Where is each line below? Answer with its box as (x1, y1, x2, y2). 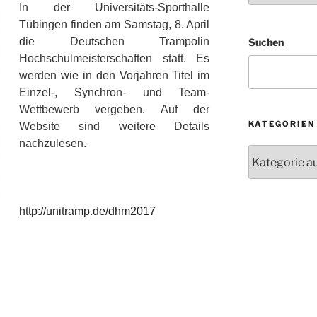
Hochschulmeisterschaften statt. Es (19, 52, 210, 65)
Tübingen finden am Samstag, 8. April (19, 18, 210, 31)
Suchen (248, 36, 284, 48)
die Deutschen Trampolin (19, 35, 210, 48)
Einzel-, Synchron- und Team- (19, 86, 210, 99)
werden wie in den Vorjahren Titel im (19, 69, 210, 82)
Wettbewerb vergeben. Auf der (19, 103, 210, 116)
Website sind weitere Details (19, 120, 210, 133)
